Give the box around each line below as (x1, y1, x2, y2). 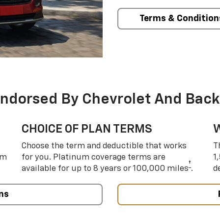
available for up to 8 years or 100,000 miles (22, 164, 189, 173)
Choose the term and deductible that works (22, 141, 187, 150)
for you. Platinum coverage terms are (22, 153, 165, 162)
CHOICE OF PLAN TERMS (22, 123, 152, 135)
